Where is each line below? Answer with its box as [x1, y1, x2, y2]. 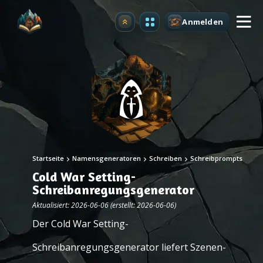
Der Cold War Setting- [32, 217, 129, 230]
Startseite [32, 154, 64, 163]
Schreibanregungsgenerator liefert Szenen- [32, 241, 226, 254]
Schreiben [149, 154, 182, 163]
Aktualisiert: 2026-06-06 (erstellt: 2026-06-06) [32, 200, 176, 210]
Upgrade [124, 19, 161, 31]
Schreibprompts [190, 154, 242, 163]
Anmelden [182, 16, 223, 27]
